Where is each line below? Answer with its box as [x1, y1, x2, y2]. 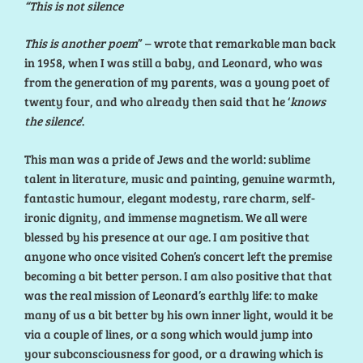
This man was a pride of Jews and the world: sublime [24, 150, 310, 167]
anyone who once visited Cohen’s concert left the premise [24, 247, 332, 264]
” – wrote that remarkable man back [138, 35, 335, 52]
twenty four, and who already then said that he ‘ [24, 93, 290, 110]
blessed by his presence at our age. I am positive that [24, 228, 310, 245]
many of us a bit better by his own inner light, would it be [24, 305, 333, 322]
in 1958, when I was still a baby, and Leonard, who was [24, 54, 322, 71]
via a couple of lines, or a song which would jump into [24, 325, 313, 342]
